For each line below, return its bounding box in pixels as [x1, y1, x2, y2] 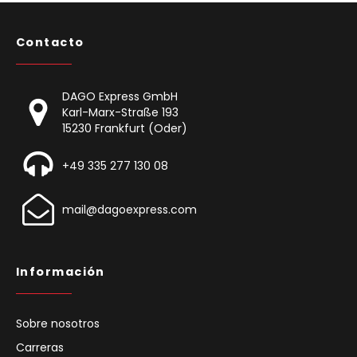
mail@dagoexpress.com [62, 202, 197, 218]
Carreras [16, 339, 64, 355]
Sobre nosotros [16, 316, 100, 331]
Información [16, 264, 105, 280]
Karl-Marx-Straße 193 [62, 104, 178, 120]
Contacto [16, 34, 84, 50]
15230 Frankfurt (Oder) [62, 120, 187, 136]
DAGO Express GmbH [62, 88, 178, 104]
